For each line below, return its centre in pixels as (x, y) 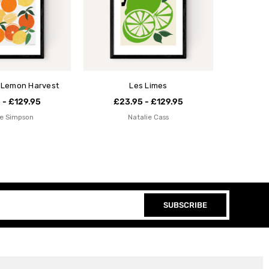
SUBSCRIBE (185, 205)
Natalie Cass (149, 117)
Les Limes (148, 86)
